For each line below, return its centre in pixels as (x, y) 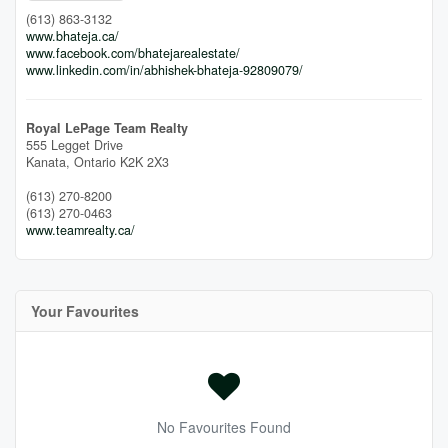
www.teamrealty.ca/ (80, 229)
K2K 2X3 (144, 161)
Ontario (95, 161)
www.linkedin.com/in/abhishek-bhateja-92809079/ (164, 69)
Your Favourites (85, 310)
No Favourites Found (224, 426)
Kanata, (50, 161)
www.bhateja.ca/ (72, 35)
